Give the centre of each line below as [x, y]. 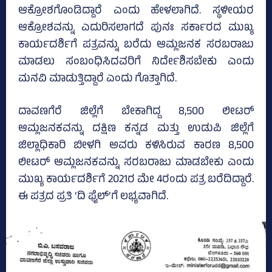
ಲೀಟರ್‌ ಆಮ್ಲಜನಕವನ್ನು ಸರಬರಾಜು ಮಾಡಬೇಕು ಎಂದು [136, 164]
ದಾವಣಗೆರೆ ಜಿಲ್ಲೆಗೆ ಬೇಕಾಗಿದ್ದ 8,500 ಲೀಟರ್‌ [136, 113]
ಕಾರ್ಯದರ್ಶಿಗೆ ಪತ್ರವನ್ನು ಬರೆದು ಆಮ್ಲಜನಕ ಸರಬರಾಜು [136, 46]
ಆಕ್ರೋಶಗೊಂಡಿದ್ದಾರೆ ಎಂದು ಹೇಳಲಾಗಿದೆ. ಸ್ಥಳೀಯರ [136, 12]
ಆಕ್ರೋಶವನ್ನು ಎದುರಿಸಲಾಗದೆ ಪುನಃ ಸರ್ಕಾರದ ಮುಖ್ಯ [136, 29]
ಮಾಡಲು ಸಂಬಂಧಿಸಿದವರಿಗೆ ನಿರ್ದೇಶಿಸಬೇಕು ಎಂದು [136, 63]
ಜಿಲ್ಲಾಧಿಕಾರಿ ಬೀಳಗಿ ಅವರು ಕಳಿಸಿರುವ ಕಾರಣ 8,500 [136, 147]
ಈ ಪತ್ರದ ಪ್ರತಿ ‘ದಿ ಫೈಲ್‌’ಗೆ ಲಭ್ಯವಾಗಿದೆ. [93, 198]
